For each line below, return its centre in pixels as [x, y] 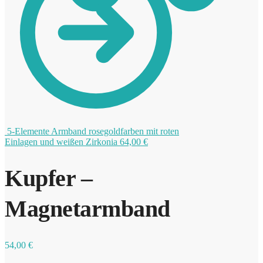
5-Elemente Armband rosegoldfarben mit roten [93, 131]
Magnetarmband [87, 208]
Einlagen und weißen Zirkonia [61, 142]
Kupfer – [48, 178]
